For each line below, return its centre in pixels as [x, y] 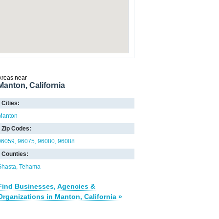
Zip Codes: [16, 129]
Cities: [11, 103]
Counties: [15, 154]
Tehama [30, 167]
